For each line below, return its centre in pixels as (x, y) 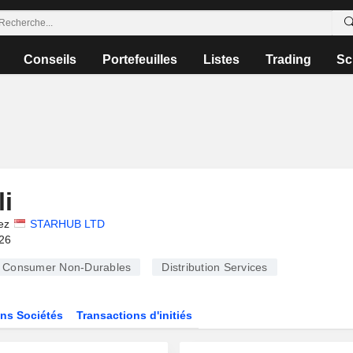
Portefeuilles (140, 59)
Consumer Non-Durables (67, 267)
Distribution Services (215, 267)
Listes (221, 59)
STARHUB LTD (67, 224)
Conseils (50, 59)
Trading (288, 59)
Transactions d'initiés (135, 315)
